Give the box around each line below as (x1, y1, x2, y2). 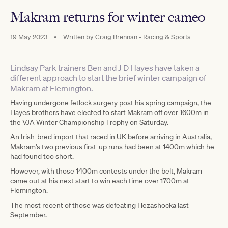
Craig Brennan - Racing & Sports (94, 32, 190, 41)
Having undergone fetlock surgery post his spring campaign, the (10, 98, 211, 107)
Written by (63, 32, 94, 41)
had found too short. (10, 151, 74, 161)
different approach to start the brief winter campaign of (10, 72, 206, 83)
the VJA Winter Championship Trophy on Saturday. (10, 117, 168, 127)
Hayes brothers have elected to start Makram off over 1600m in (10, 107, 209, 117)
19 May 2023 (10, 32, 49, 41)
